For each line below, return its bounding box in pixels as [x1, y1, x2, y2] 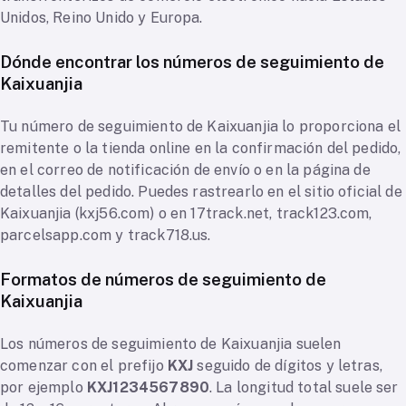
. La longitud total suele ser [209, 379, 399, 397]
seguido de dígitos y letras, [193, 357, 382, 375]
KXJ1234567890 [86, 379, 210, 397]
